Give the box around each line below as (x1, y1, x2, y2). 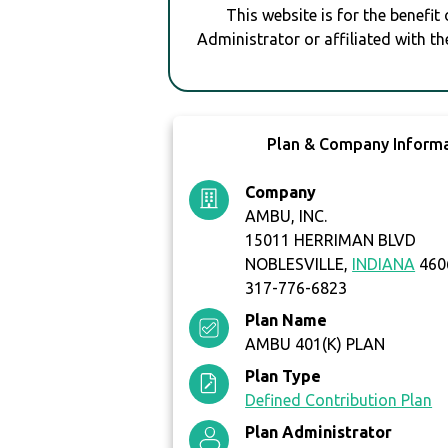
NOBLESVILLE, (245, 255, 353, 274)
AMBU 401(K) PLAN (245, 335, 386, 354)
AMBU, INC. (245, 207, 328, 226)
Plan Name (245, 311, 328, 330)
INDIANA (352, 255, 416, 274)
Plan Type (245, 367, 322, 386)
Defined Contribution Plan (245, 391, 433, 410)
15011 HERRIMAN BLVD (245, 231, 417, 250)
